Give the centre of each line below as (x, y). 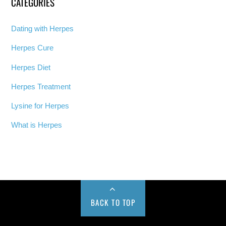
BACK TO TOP (113, 203)
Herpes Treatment (41, 86)
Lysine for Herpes (40, 105)
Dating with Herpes (43, 29)
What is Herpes (37, 125)
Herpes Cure (33, 48)
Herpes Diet (31, 67)
